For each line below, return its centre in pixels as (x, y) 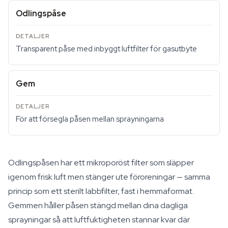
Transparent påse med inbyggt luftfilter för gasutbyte (106, 49)
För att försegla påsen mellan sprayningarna (90, 119)
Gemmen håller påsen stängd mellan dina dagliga (98, 205)
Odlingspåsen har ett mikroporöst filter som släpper (101, 163)
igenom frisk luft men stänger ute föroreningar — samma (109, 177)
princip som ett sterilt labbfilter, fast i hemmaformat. (101, 191)
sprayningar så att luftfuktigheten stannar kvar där (99, 220)
